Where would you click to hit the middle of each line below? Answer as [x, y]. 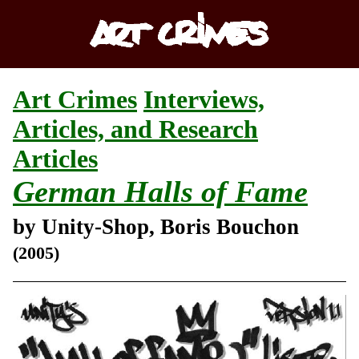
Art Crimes [75, 100]
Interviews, [204, 100]
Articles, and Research [135, 129]
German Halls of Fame [160, 192]
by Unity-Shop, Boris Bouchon [156, 226]
